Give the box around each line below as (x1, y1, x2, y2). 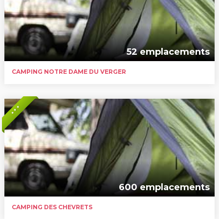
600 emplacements (119, 181, 210, 193)
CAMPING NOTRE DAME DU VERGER (11, 67, 126, 75)
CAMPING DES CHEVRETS (11, 203, 92, 211)
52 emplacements (127, 46, 210, 57)
